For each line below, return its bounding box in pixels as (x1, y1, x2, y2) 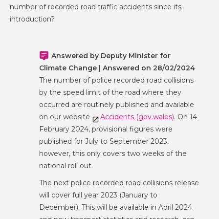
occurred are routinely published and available (39, 100, 194, 109)
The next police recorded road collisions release (39, 178, 199, 188)
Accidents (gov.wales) (100, 112, 174, 122)
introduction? (10, 15, 55, 24)
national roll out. (39, 161, 93, 171)
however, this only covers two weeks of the (39, 149, 187, 158)
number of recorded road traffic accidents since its (10, 2, 181, 12)
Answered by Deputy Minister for (51, 51, 171, 61)
